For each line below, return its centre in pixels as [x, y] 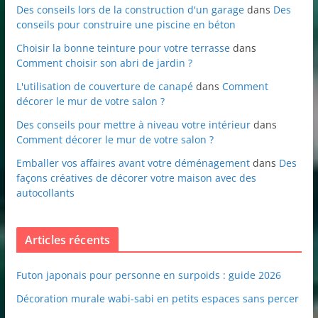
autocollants [45, 193]
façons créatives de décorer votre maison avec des [136, 178]
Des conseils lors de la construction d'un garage [130, 10]
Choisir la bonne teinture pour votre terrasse [123, 48]
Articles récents [67, 240]
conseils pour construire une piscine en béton [126, 25]
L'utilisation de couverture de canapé [104, 87]
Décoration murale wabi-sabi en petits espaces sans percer [157, 299]
